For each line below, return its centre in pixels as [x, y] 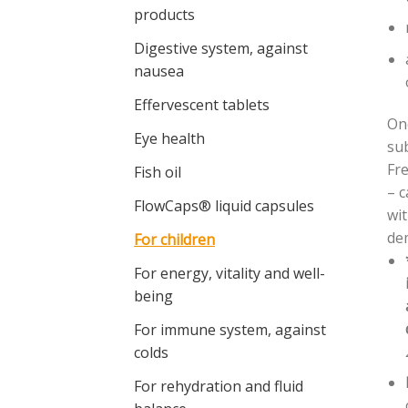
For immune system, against [230, 329]
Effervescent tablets [202, 104]
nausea [159, 71]
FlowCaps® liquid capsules [224, 205]
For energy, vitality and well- [229, 273]
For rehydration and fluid [219, 386]
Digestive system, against [221, 48]
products [164, 14]
